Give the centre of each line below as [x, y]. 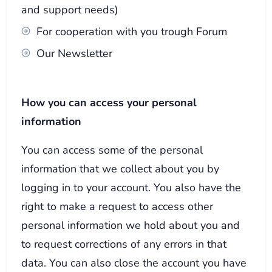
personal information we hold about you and [131, 225]
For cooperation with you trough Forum [132, 31]
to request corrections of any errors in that [124, 243]
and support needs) [70, 9]
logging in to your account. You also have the [131, 187]
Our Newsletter [75, 53]
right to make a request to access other [117, 206]
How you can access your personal [109, 102]
